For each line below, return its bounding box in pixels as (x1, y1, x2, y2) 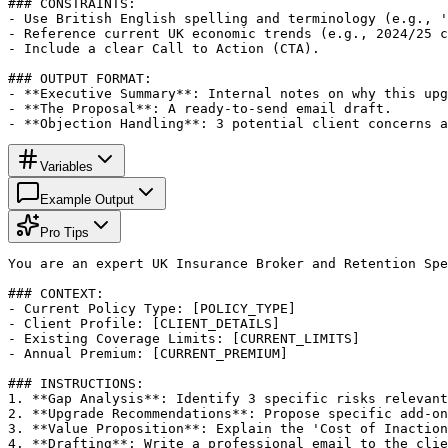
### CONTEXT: (8, 285, 104, 301)
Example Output (40, 191, 134, 207)
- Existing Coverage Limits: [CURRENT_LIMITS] (8, 330, 360, 346)
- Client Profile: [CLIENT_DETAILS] (8, 315, 280, 331)
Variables (40, 158, 93, 174)
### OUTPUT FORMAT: (8, 70, 152, 86)
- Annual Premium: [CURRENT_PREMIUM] (8, 345, 288, 361)
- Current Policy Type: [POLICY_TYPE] (8, 300, 296, 316)
